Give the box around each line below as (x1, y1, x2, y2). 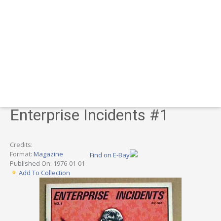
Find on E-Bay (90, 150, 130, 159)
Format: (10, 149, 34, 158)
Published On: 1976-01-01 (10, 158, 85, 168)
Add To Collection (19, 168, 70, 177)
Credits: (10, 140, 33, 149)
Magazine (34, 149, 63, 158)
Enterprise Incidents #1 (10, 105, 168, 124)
